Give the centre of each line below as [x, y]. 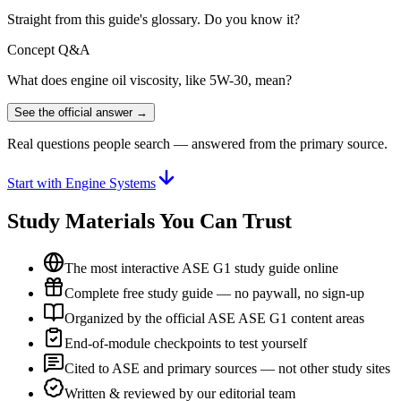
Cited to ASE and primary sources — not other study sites [227, 368]
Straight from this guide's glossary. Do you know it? [154, 19]
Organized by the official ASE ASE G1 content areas [214, 318]
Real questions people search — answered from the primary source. [197, 143]
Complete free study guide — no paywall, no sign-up [214, 293]
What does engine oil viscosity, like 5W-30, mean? [149, 80]
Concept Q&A [49, 49]
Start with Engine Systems [81, 183]
